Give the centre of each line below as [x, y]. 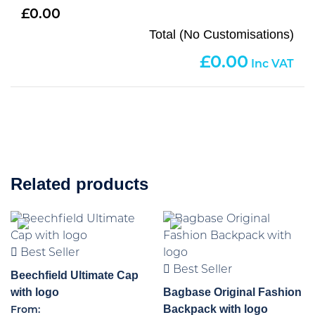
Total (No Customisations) [221, 35]
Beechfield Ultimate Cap [75, 276]
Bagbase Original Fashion [233, 292]
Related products [79, 184]
